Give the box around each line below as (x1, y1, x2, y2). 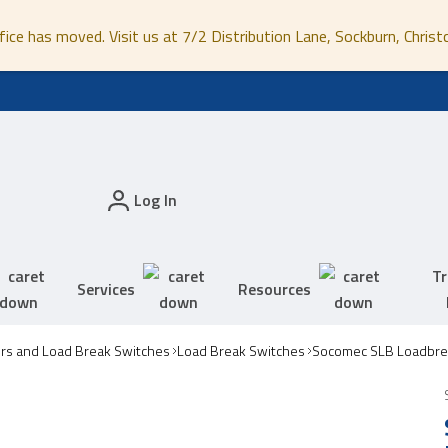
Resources (237, 276, 311, 301)
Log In (133, 188, 177, 213)
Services (77, 276, 136, 301)
